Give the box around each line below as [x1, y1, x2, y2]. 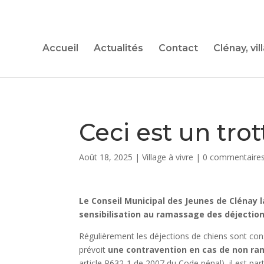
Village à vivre [142, 151, 194, 163]
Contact [159, 42, 198, 54]
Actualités [94, 42, 143, 54]
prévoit [79, 244, 106, 255]
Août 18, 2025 [79, 151, 133, 163]
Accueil [42, 42, 78, 54]
